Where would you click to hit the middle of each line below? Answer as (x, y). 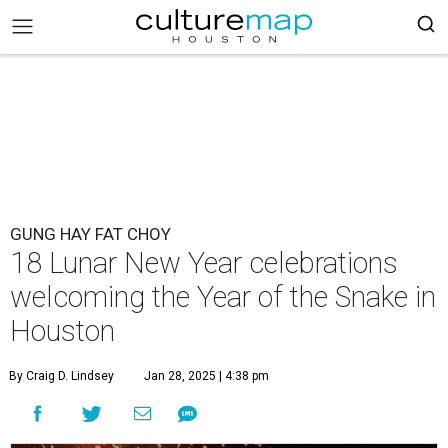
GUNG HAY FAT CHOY (90, 234)
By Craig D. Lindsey (61, 376)
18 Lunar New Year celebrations (204, 263)
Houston (62, 331)
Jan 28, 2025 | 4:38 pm (206, 376)
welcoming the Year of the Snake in (223, 297)
